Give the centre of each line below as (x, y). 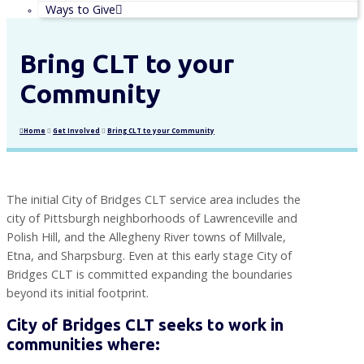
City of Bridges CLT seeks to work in (145, 324)
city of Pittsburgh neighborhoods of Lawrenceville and (152, 218)
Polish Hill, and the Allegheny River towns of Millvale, (146, 236)
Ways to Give (80, 10)
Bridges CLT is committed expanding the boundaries (149, 274)
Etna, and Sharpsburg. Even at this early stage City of (149, 255)
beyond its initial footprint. (78, 292)
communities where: (83, 344)
